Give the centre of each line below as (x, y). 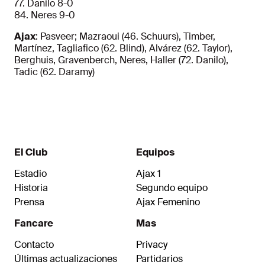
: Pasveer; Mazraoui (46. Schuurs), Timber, (125, 37)
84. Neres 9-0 (45, 15)
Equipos (155, 153)
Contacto (34, 245)
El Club (31, 153)
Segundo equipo (172, 188)
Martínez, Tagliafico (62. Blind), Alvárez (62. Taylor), (123, 49)
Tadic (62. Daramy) (54, 72)
